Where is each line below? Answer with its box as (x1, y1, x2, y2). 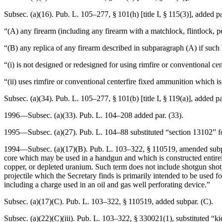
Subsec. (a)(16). (4, 10, 55, 18)
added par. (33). (132, 111, 183, 119)
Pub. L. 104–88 (79, 128, 128, 136)
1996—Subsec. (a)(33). (4, 111, 79, 119)
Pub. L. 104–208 (79, 111, 132, 119)
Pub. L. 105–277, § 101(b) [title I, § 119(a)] (55, 94, 191, 103)
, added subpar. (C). (152, 197, 213, 206)
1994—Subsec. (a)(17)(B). (4, 145, 90, 153)
